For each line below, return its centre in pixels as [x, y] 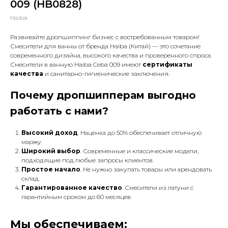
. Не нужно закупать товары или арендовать [146, 169]
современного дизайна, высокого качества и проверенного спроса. [111, 55]
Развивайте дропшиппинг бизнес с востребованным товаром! [105, 37]
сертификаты [167, 64]
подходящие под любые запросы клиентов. [88, 160]
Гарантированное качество [72, 188]
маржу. [32, 142]
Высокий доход [50, 133]
